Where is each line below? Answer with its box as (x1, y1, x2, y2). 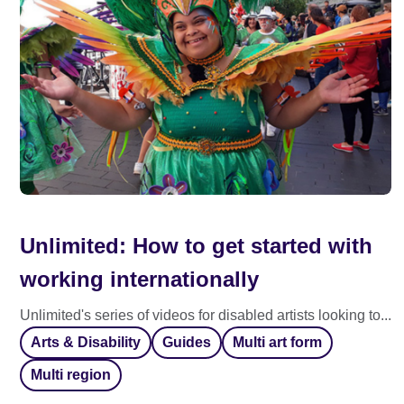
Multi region (31, 367, 111, 382)
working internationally (20, 267, 259, 291)
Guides (162, 335, 211, 350)
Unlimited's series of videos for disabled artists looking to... (20, 308, 391, 323)
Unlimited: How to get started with (20, 234, 372, 258)
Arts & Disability (31, 335, 141, 350)
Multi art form (233, 335, 322, 350)
